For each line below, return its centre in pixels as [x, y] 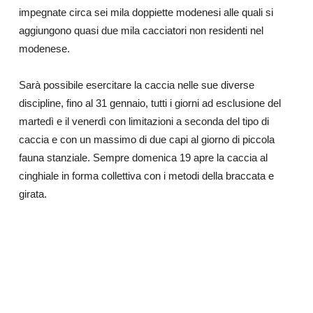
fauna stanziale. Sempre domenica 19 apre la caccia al [143, 158]
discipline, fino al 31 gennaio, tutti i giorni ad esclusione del [150, 103]
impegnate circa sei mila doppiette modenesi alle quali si [146, 12]
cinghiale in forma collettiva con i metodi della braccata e [146, 176]
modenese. [44, 49]
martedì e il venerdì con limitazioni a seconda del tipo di [144, 121]
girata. [32, 194]
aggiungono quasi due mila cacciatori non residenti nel [141, 30]
